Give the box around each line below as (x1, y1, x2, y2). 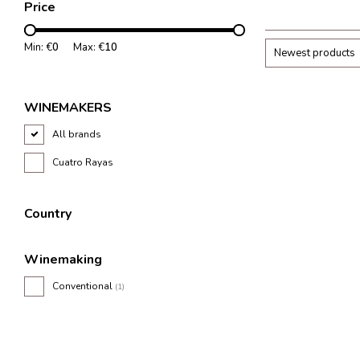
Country (24, 205, 72, 223)
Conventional (52, 280, 115, 292)
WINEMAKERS (24, 99, 112, 117)
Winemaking (24, 251, 102, 268)
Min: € (24, 40, 52, 55)
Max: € (73, 40, 104, 55)
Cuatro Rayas (52, 156, 113, 169)
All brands (52, 128, 101, 141)
